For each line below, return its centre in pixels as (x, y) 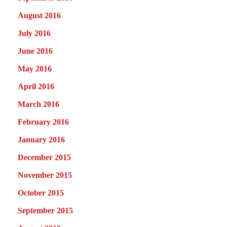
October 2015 (41, 193)
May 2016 (35, 68)
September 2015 (45, 210)
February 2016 (43, 122)
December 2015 (44, 157)
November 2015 (45, 175)
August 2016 (39, 15)
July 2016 (34, 33)
